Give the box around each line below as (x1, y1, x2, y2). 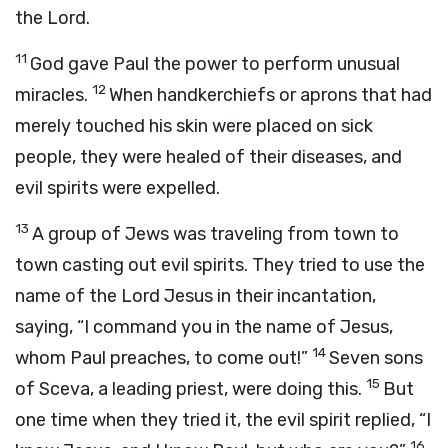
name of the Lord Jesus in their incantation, (15, 285, 376, 307)
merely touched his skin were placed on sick (15, 115, 373, 137)
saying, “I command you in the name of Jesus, (15, 316, 393, 338)
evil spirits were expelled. (15, 177, 220, 199)
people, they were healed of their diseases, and (15, 146, 402, 168)
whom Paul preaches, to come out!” (15, 347, 308, 369)
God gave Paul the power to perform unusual (30, 53, 400, 75)
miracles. (15, 84, 88, 106)
